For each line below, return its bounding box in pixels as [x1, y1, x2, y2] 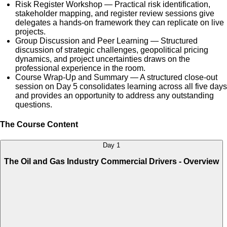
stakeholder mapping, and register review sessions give [15, 9, 214, 18]
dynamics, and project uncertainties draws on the [15, 54, 190, 63]
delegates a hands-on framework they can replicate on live [15, 18, 224, 27]
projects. [15, 27, 46, 36]
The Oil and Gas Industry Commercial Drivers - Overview [4, 157, 219, 166]
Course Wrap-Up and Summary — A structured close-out [15, 72, 217, 82]
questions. [15, 100, 52, 109]
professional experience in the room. [15, 63, 145, 72]
